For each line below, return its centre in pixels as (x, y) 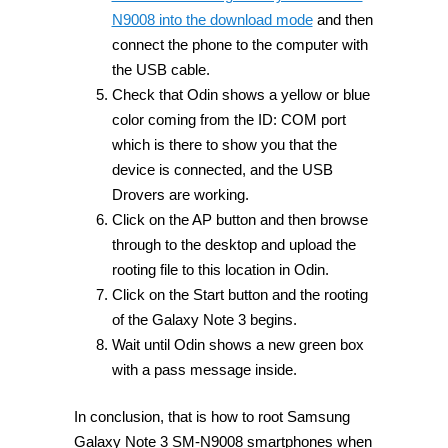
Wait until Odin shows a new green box (237, 344)
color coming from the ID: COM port (228, 119)
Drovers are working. (180, 194)
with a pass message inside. (204, 369)
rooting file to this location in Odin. (220, 269)
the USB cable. (160, 69)
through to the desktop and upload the (233, 244)
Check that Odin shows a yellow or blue (240, 94)
